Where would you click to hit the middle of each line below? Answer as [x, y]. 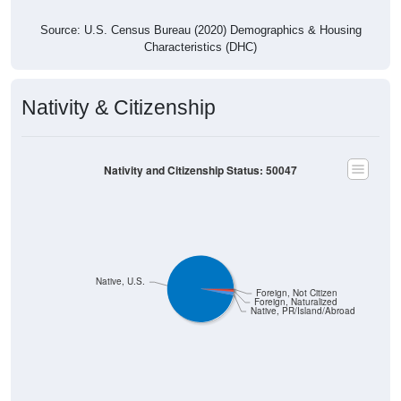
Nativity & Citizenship [119, 107]
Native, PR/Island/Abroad [303, 311]
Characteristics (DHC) [200, 47]
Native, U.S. [121, 281]
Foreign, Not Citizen [296, 293]
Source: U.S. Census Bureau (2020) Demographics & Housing [200, 30]
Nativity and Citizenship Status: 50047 [200, 170]
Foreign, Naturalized [295, 302]
